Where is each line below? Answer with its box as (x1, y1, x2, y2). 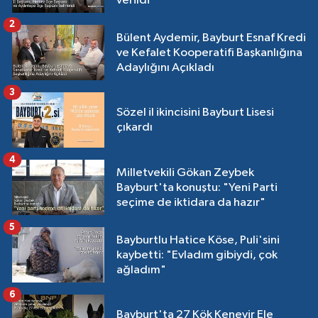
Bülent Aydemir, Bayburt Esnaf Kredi (116, 31, 306, 44)
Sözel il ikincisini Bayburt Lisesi (116, 106, 274, 119)
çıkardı (116, 121, 153, 134)
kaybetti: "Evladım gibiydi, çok (116, 248, 278, 261)
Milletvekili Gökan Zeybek (116, 166, 254, 179)
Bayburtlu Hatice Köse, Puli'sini (116, 234, 280, 246)
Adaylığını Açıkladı (116, 61, 214, 74)
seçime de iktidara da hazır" (116, 196, 265, 209)
